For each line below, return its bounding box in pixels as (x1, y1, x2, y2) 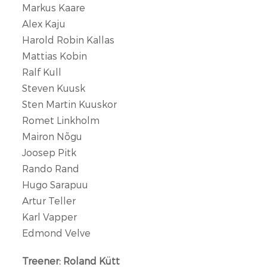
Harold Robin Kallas (22, 34, 115, 45)
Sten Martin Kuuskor (22, 98, 117, 110)
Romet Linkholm (22, 114, 100, 126)
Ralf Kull (22, 66, 62, 77)
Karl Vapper (22, 211, 77, 222)
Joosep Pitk (22, 147, 77, 158)
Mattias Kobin (22, 50, 88, 61)
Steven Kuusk (22, 82, 86, 94)
